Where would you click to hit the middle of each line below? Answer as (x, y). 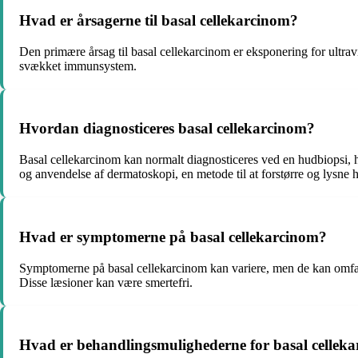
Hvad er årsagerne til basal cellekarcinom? (159, 20)
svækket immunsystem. (78, 66)
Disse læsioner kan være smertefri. (106, 282)
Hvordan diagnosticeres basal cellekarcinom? (167, 129)
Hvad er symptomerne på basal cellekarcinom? (173, 237)
